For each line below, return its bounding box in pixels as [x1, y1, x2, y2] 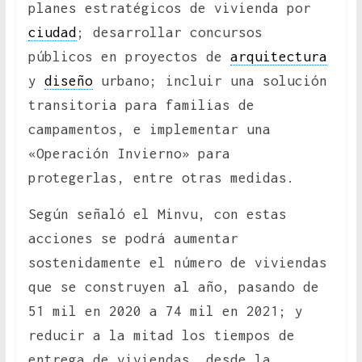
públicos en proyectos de [27, 48, 230, 65]
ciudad [27, 24, 77, 41]
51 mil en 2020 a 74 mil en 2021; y [27, 303, 303, 320]
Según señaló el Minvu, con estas [27, 206, 287, 223]
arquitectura [229, 48, 327, 65]
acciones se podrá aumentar [27, 230, 238, 247]
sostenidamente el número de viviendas [27, 255, 327, 271]
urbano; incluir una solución [92, 73, 327, 90]
